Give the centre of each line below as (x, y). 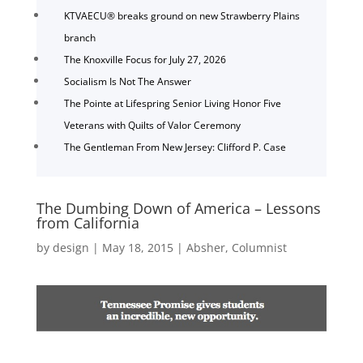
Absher (205, 247)
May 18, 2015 (137, 247)
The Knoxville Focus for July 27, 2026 (145, 59)
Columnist (259, 247)
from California (88, 222)
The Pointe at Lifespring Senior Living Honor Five (172, 103)
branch (79, 37)
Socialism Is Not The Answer (127, 81)
